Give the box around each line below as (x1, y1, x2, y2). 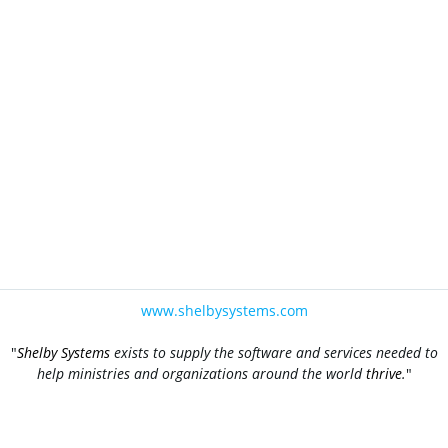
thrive (365, 364, 402, 383)
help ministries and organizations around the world (36, 364, 366, 383)
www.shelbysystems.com (140, 301, 308, 320)
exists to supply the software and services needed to (109, 343, 438, 362)
